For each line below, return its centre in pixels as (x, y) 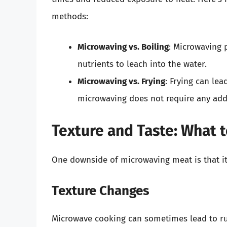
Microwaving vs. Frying (121, 81)
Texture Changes (101, 191)
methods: (70, 17)
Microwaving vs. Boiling (123, 47)
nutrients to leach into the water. (142, 64)
